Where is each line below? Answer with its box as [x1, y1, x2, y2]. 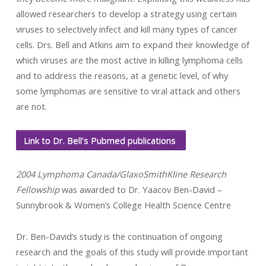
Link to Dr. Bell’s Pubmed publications [23, 134, 178, 146]
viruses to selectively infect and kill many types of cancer [15, 23, 237, 35]
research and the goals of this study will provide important [15, 246, 248, 258]
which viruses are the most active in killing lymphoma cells [15, 54, 243, 66]
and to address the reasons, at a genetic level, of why [15, 69, 228, 81]
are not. [15, 100, 47, 112]
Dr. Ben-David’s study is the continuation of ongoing [15, 230, 223, 242]
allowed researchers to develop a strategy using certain [15, 8, 237, 20]
